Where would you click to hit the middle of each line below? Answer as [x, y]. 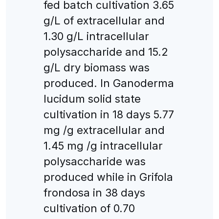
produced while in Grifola [108, 177]
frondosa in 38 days [94, 192]
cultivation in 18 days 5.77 [109, 114]
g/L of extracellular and [104, 20]
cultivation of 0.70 [89, 208]
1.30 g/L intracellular [96, 36]
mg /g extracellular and [104, 130]
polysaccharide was [94, 161]
